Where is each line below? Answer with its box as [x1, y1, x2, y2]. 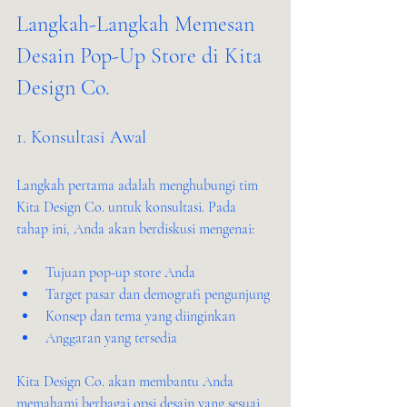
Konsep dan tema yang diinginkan [45, 307, 235, 325]
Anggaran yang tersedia [45, 329, 177, 347]
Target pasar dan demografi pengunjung [45, 285, 270, 303]
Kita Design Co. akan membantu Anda [16, 372, 237, 391]
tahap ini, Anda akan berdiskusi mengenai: [16, 220, 254, 238]
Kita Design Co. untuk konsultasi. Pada [16, 198, 240, 216]
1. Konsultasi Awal [16, 126, 146, 148]
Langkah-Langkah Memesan [16, 11, 260, 37]
